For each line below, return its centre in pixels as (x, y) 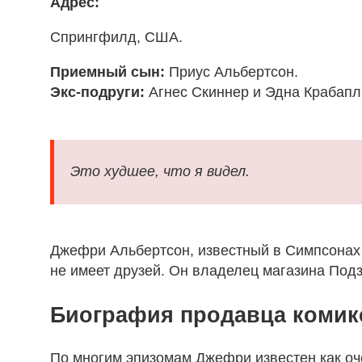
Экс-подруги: (97, 93)
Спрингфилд (93, 38)
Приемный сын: (107, 72)
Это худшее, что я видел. (160, 172)
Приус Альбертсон (232, 72)
